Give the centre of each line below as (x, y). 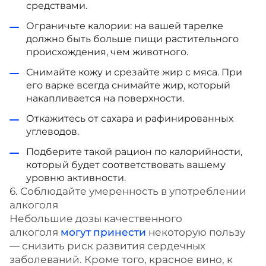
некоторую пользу (196, 232)
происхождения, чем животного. (107, 52)
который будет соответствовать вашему (126, 165)
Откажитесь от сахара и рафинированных (130, 118)
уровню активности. (76, 178)
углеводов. (53, 132)
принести (120, 232)
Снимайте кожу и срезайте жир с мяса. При (134, 72)
